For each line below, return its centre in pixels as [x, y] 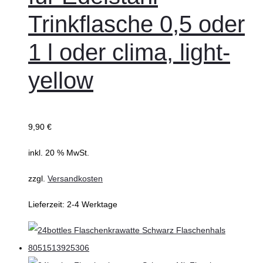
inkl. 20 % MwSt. [59, 152]
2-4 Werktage [92, 204]
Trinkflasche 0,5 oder [136, 24]
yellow [61, 80]
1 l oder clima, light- [129, 52]
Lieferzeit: [48, 204]
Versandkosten [75, 178]
